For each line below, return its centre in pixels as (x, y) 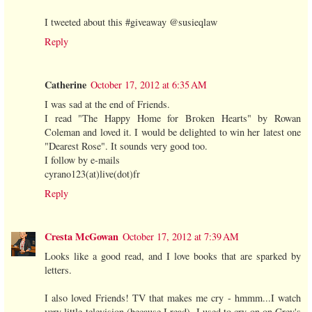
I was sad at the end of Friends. (109, 104)
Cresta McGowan (81, 236)
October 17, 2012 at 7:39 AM (181, 236)
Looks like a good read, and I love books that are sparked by (173, 256)
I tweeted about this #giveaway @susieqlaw (131, 22)
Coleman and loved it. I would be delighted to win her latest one (173, 132)
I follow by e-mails (82, 159)
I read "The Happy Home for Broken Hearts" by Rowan (173, 118)
